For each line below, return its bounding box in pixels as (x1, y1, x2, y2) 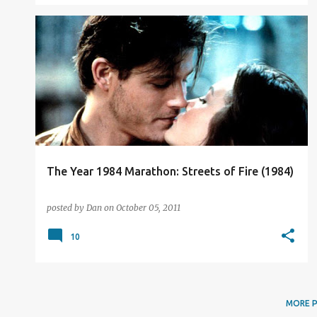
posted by (47, 202, 86, 213)
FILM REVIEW (52, 36, 98, 45)
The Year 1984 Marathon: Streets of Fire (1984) (47, 165, 294, 178)
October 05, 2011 (116, 202, 180, 213)
